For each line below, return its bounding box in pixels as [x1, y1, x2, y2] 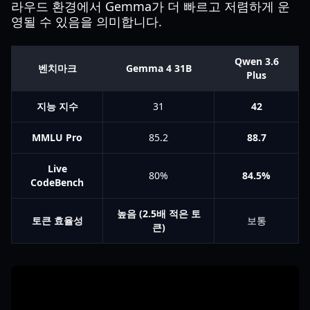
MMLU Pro [32, 131, 82, 144]
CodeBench [30, 176, 84, 189]
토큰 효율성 [31, 214, 83, 227]
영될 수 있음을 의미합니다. [11, 13, 162, 30]
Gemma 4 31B [125, 62, 192, 75]
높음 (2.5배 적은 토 [116, 207, 201, 220]
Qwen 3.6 [234, 55, 279, 68]
